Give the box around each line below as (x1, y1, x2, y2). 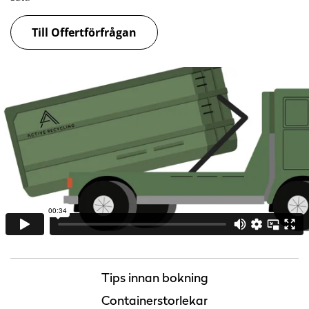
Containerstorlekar (101, 293, 208, 308)
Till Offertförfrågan (32, 25, 137, 40)
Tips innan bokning (101, 270, 208, 285)
